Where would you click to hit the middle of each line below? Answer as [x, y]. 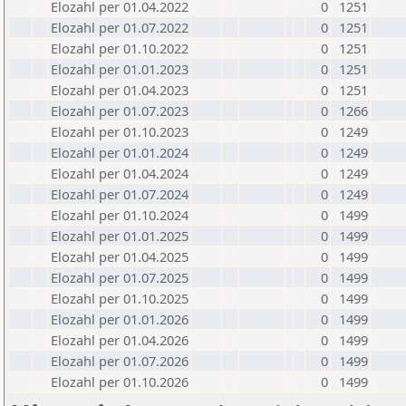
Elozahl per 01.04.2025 [120, 256]
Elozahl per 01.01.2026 [120, 319]
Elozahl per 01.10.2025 [120, 298]
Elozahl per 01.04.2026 [120, 340]
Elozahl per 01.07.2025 [120, 277]
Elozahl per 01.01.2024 [120, 152]
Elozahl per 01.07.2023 [120, 111]
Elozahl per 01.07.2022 [120, 27]
